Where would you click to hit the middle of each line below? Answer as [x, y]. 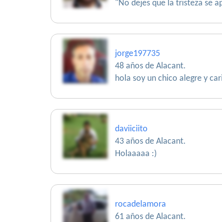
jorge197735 [138, 54]
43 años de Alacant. [150, 141]
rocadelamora [140, 204]
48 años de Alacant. [150, 66]
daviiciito [131, 129]
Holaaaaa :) [136, 154]
